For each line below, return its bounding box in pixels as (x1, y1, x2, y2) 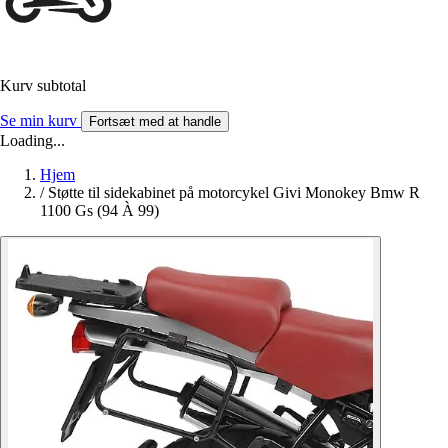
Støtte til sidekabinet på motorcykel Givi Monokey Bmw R (48, 184, 420, 202)
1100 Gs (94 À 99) (40, 202, 159, 220)
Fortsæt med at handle (89, 114, 221, 130)
